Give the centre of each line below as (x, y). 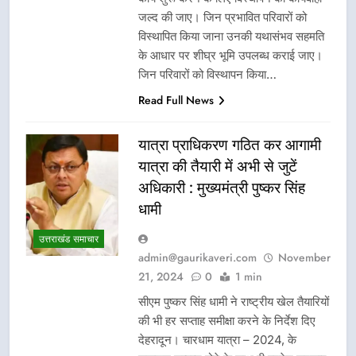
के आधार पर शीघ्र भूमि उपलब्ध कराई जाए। (230, 55)
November (304, 257)
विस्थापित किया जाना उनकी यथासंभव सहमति (231, 36)
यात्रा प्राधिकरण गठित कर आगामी (230, 145)
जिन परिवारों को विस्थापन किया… (207, 74)
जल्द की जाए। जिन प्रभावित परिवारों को (222, 17)
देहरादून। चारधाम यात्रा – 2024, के (217, 339)
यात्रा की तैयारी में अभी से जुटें (218, 166)
